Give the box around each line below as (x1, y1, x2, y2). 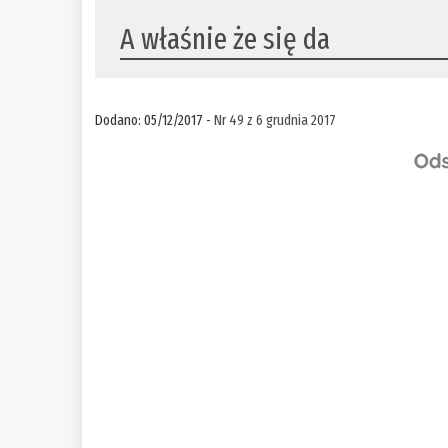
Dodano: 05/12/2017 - (95, 111, 215, 130)
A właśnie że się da (120, 21, 331, 58)
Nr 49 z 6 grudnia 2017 (214, 111, 337, 130)
